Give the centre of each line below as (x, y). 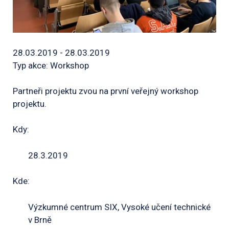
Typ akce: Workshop (51, 65)
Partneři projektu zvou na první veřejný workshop (106, 91)
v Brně (40, 220)
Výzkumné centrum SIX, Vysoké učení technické (119, 207)
